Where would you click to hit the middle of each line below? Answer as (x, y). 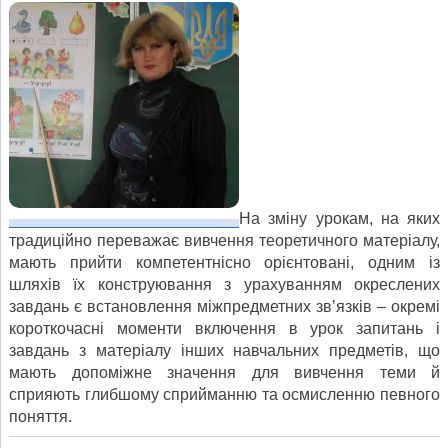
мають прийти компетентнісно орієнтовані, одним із (224, 262)
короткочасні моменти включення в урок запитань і (224, 328)
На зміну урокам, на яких (339, 218)
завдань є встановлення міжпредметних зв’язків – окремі (224, 306)
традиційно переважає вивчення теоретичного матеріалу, (224, 240)
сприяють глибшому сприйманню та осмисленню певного (224, 394)
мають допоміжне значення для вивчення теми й (224, 372)
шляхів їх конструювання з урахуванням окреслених (224, 284)
